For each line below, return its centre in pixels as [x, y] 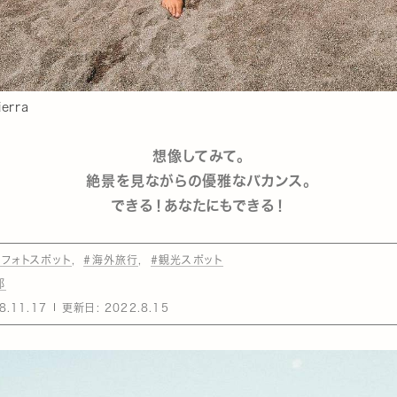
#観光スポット [187, 260]
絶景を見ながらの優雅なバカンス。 [198, 181]
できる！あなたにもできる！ [198, 206]
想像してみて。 [198, 156]
